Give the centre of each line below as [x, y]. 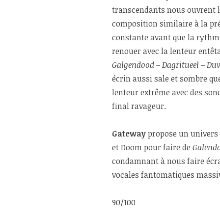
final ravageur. [139, 106]
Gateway [129, 134]
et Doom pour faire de [152, 148]
